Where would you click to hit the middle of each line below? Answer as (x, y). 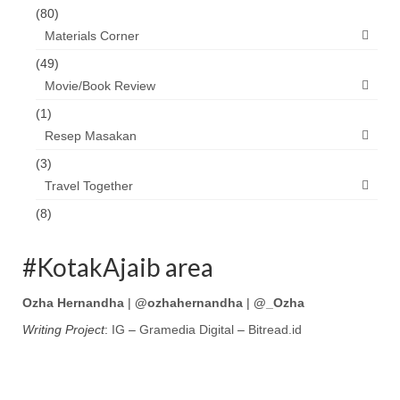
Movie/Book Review (100, 86)
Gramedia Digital (187, 330)
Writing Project (63, 330)
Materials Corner (92, 36)
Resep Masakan (91, 136)
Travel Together (89, 186)
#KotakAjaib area (118, 267)
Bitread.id (275, 330)
